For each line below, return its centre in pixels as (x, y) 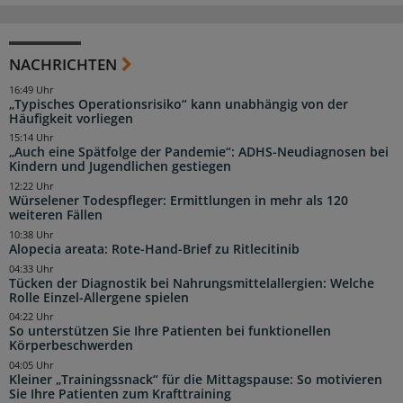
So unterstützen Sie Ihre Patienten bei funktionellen (170, 331)
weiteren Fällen (56, 215)
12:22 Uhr (31, 187)
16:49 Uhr (31, 90)
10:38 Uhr (31, 234)
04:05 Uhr (31, 366)
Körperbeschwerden (71, 346)
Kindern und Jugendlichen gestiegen (120, 167)
